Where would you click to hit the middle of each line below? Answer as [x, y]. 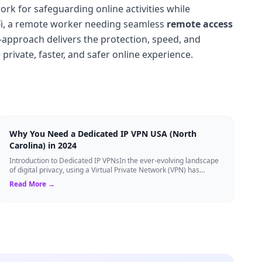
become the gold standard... [54, 179]
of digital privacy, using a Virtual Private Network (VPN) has [104, 170]
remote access [200, 24]
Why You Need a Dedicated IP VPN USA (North [103, 133]
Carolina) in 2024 [43, 145]
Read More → [32, 184]
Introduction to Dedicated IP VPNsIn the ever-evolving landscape [114, 160]
